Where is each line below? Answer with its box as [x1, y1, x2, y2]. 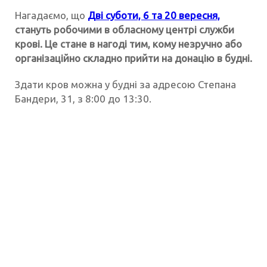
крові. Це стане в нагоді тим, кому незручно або [15, 38, 242, 50]
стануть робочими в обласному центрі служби [15, 24, 234, 36]
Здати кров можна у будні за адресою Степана [15, 79, 236, 91]
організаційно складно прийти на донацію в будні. [15, 52, 252, 64]
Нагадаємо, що [15, 10, 88, 21]
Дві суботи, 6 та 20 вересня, [88, 10, 220, 21]
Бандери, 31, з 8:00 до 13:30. [15, 93, 151, 105]
